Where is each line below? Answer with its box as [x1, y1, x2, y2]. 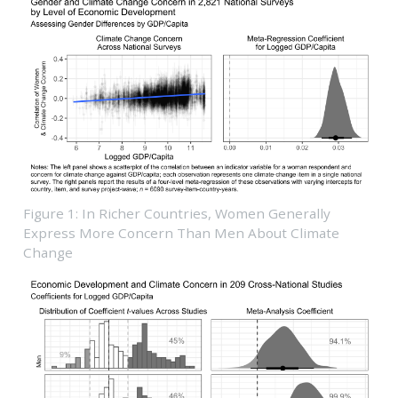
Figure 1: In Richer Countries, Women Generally [22, 204, 330, 223]
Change [22, 243, 73, 262]
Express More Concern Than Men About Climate [22, 224, 339, 243]
